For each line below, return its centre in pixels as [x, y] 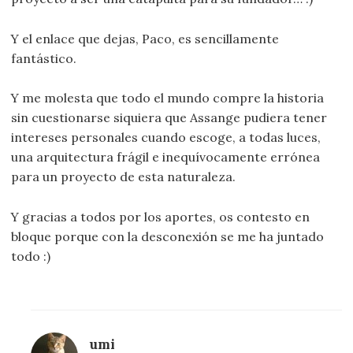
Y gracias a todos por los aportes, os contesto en [161, 216]
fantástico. [44, 58]
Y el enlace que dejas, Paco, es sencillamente [145, 38]
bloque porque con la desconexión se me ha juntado [168, 236]
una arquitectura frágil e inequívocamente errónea [166, 157]
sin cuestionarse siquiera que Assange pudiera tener [169, 118]
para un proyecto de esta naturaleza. [124, 177]
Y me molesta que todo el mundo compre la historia [168, 98]
